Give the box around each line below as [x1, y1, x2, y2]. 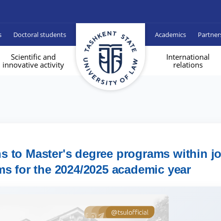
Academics [155, 30, 186, 39]
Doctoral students [13, 30, 66, 39]
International [166, 52, 210, 62]
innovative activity [2, 60, 64, 70]
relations [173, 60, 203, 70]
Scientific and [10, 52, 56, 62]
